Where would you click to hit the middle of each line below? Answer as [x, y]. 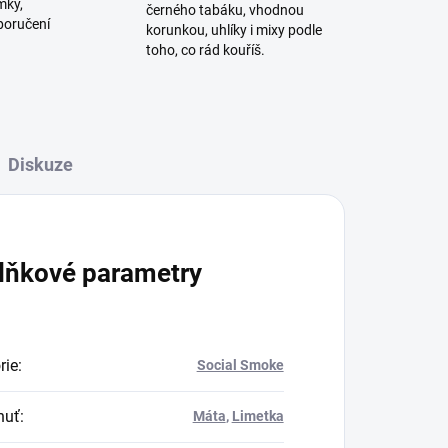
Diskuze [41, 165]
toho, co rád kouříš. [205, 50]
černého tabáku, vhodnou [224, 10]
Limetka [257, 416]
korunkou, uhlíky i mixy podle [233, 30]
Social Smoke [240, 365]
